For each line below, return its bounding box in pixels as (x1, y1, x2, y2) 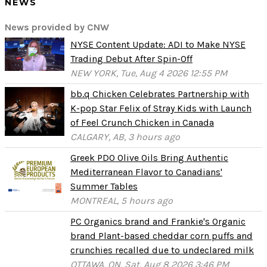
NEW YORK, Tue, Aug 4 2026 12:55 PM (70, 67, 228, 79)
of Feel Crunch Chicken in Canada (70, 117, 214, 128)
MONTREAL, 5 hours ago (70, 195, 173, 206)
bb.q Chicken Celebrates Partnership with (70, 88, 249, 100)
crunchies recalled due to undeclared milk (70, 244, 254, 256)
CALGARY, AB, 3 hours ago (70, 131, 180, 142)
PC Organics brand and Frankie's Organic (70, 216, 246, 227)
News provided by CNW (5, 21, 109, 33)
